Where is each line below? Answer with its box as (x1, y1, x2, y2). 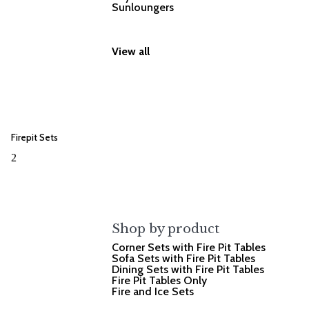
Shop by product (112, 221, 220, 237)
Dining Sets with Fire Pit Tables (112, 262, 265, 276)
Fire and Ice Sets (112, 284, 195, 298)
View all (112, 45, 150, 59)
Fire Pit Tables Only (112, 273, 208, 287)
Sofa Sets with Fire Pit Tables (112, 251, 256, 265)
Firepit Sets (11, 132, 58, 143)
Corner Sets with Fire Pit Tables (112, 240, 266, 254)
